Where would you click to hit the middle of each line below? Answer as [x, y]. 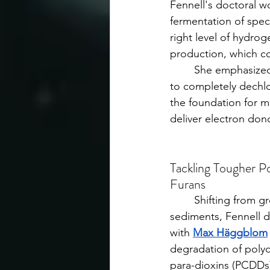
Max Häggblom [230, 233]
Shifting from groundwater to [182, 200]
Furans [188, 184]
